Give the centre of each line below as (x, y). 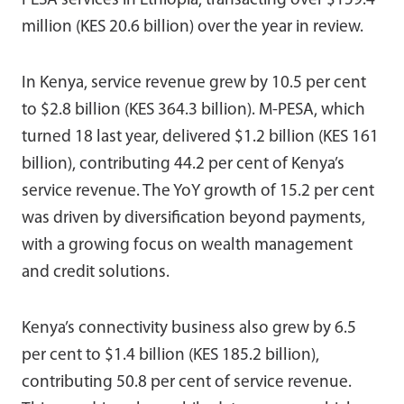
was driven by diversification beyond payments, (193, 218)
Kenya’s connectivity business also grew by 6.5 (189, 328)
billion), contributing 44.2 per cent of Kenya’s (183, 164)
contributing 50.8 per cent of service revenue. (187, 382)
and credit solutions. (96, 272)
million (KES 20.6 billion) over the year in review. (193, 27)
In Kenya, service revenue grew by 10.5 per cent (194, 83)
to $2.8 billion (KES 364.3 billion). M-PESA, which (193, 110)
